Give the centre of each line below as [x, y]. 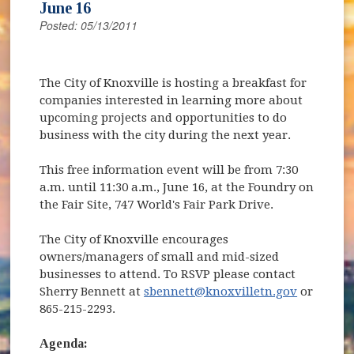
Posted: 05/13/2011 [89, 25]
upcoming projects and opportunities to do [164, 117]
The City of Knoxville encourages [134, 239]
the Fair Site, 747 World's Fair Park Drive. [157, 204]
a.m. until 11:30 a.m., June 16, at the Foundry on [177, 187]
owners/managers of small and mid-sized [160, 256]
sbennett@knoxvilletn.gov [221, 291]
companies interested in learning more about [171, 100]
